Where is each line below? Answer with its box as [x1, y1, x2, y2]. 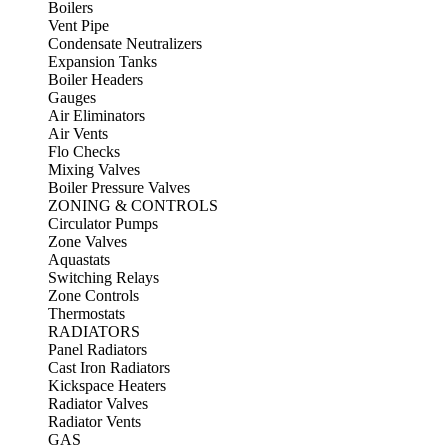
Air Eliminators [48, 107, 145, 125]
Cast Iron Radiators [48, 359, 170, 377]
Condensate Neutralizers [48, 35, 202, 53]
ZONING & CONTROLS [48, 197, 218, 215]
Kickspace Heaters [48, 377, 166, 395]
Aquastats [48, 251, 110, 269]
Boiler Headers [48, 71, 143, 89]
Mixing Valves [48, 161, 140, 179]
